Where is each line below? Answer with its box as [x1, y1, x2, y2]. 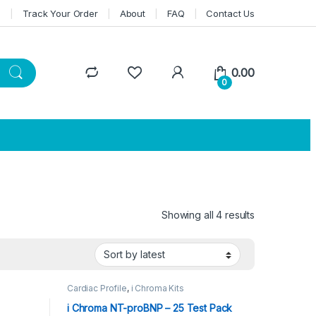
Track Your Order [23, 7, 98, 19]
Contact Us [206, 7, 255, 19]
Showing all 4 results [161, 208, 255, 221]
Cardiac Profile [66, 283, 127, 294]
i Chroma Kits [130, 283, 184, 294]
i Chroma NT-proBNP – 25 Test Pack [66, 301, 233, 314]
